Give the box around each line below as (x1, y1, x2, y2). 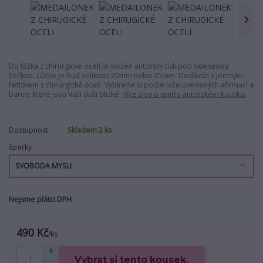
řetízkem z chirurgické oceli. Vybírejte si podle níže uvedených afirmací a (9, 79, 254, 90)
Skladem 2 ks (68, 124, 112, 135)
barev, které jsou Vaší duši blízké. (9, 89, 123, 99)
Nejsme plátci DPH (9, 194, 72, 205)
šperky (9, 141, 32, 152)
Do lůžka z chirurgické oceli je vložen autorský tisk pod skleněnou (9, 60, 228, 71)
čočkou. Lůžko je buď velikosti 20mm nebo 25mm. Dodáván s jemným (9, 70, 243, 80)
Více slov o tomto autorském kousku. (123, 89, 246, 99)
